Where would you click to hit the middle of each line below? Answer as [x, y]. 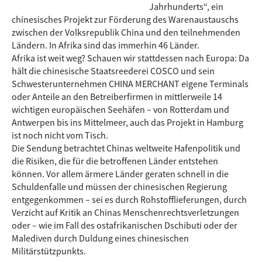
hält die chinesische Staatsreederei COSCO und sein [113, 71]
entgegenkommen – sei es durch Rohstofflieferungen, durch [129, 199]
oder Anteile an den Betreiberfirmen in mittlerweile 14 [117, 96]
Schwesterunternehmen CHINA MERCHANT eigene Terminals [130, 84]
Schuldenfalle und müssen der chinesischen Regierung [119, 187]
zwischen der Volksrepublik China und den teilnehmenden [126, 32]
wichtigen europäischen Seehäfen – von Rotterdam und [120, 109]
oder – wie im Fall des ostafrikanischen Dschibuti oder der [125, 225]
